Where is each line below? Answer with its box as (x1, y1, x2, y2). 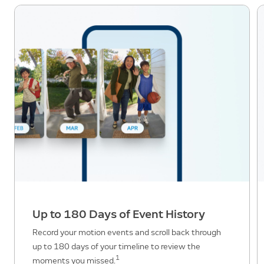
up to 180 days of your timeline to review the (32, 241, 200, 252)
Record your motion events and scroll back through (32, 227, 221, 237)
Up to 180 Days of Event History (32, 206, 205, 221)
